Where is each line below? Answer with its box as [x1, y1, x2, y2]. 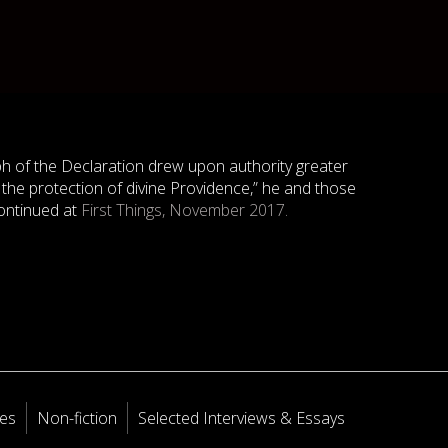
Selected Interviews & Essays [138, 407, 346, 429]
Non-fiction [37, 407, 118, 429]
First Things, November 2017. [81, 199, 288, 221]
